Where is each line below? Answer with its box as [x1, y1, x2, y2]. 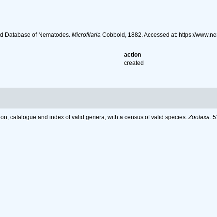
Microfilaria [71, 31, 101, 38]
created [124, 60, 144, 66]
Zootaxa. [188, 114, 211, 121]
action [124, 51, 141, 58]
